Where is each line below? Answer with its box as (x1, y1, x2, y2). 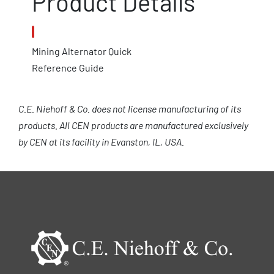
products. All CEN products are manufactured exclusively (18, 119, 248, 131)
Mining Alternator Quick (32, 45, 132, 57)
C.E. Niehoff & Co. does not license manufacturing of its (18, 103, 241, 115)
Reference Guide (32, 62, 105, 74)
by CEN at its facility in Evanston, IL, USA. (18, 136, 184, 148)
